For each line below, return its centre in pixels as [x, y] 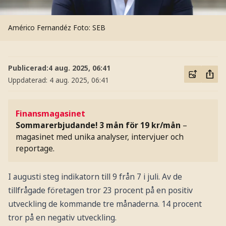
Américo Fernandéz [39, 28]
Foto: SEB [89, 28]
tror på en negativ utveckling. [62, 217]
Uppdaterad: [29, 80]
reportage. [35, 148]
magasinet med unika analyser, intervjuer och [100, 136]
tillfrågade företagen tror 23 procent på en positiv [100, 190]
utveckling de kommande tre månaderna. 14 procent [105, 204]
